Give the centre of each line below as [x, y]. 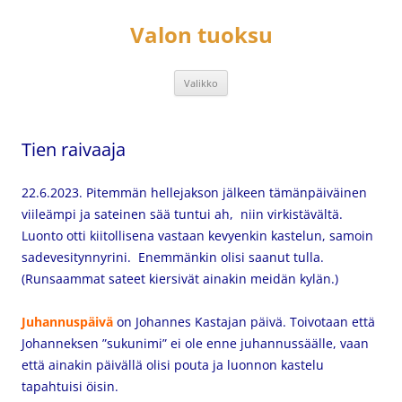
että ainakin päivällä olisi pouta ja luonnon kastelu [173, 365]
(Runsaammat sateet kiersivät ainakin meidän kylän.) [180, 279]
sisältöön [48, 18]
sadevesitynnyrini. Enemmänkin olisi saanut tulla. [173, 257]
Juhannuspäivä [67, 322]
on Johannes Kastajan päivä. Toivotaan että [244, 322]
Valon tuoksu [201, 35]
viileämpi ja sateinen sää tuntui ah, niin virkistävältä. [182, 214]
